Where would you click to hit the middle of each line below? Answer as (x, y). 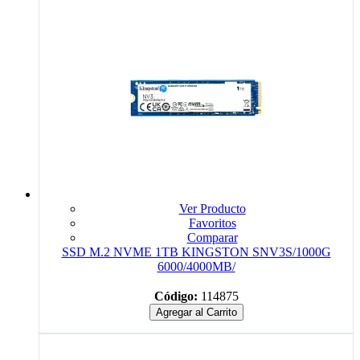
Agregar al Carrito (196, 312)
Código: (176, 296)
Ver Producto (212, 208)
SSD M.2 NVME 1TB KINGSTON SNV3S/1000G (196, 252)
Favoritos (212, 223)
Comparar (212, 237)
